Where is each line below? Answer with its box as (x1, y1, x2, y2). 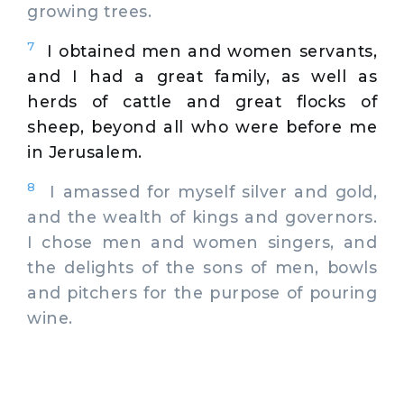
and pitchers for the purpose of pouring (27, 282, 377, 302)
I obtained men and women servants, (46, 41, 378, 60)
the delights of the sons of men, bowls (27, 257, 377, 277)
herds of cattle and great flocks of (27, 91, 377, 111)
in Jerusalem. (27, 142, 142, 161)
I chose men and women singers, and (27, 232, 377, 252)
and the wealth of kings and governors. (27, 207, 377, 226)
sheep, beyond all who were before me (27, 116, 377, 136)
